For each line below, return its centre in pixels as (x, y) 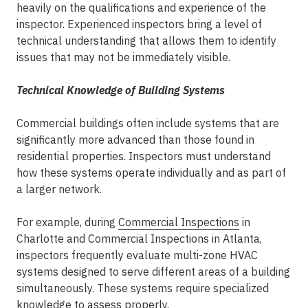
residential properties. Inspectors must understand (144, 156)
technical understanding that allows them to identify (146, 41)
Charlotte (40, 239)
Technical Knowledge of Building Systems (121, 90)
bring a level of (223, 24)
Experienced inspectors (126, 24)
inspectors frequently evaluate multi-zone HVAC (137, 255)
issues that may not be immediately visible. (123, 57)
